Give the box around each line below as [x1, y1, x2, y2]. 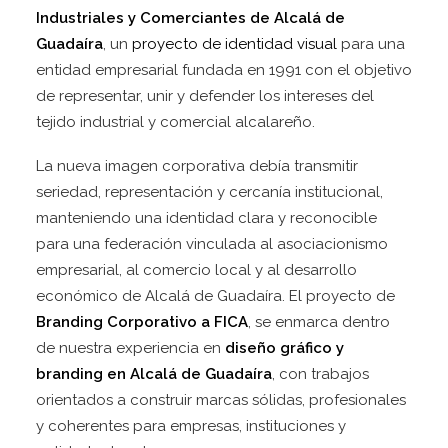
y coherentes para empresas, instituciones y [36, 417, 346, 435]
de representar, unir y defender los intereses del [36, 87, 374, 105]
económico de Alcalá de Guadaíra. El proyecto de [36, 287, 395, 305]
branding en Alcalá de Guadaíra [36, 365, 272, 383]
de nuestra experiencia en [36, 339, 221, 357]
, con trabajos [272, 365, 369, 383]
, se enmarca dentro [248, 313, 390, 331]
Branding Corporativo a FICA [36, 313, 248, 331]
